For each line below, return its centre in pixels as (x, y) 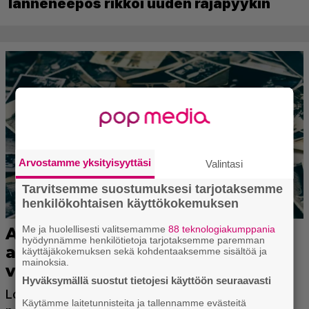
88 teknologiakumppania (222, 229)
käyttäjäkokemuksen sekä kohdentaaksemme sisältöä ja (145, 251)
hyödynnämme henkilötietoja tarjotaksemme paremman (144, 240)
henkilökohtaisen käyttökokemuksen (131, 203)
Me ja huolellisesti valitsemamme (96, 229)
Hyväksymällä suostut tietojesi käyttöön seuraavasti (147, 280)
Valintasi (224, 164)
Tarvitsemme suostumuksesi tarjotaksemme (153, 189)
